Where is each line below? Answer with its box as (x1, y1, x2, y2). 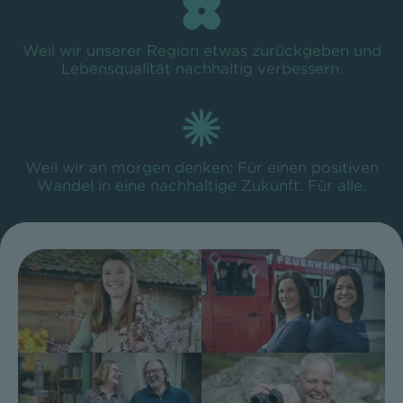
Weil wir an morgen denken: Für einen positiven (24, 159, 379, 177)
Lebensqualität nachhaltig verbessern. (60, 60, 343, 78)
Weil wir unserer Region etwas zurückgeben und (22, 42, 381, 60)
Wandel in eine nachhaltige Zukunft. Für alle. (37, 177, 366, 195)
